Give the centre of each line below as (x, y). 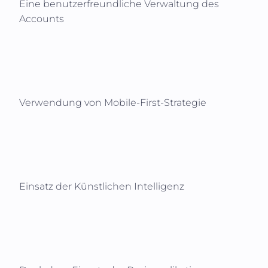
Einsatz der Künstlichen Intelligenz (102, 186)
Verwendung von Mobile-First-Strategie (113, 102)
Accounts (42, 19)
